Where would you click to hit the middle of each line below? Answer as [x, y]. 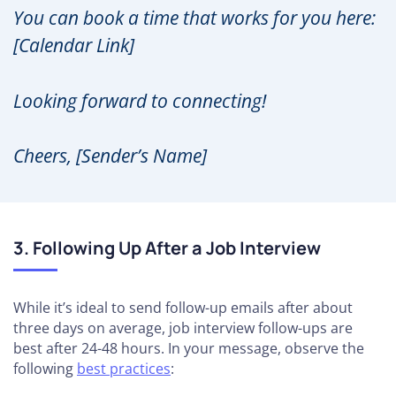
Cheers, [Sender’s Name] [110, 155]
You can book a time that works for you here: [194, 18]
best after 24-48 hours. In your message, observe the [189, 348]
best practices [124, 368]
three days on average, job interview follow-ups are [183, 327]
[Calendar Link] [74, 46]
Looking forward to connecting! [140, 100]
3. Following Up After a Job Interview [167, 247]
